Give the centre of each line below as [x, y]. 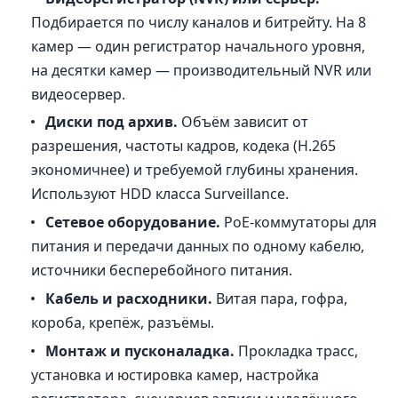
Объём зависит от [243, 122]
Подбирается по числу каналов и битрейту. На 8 [199, 22]
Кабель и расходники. [129, 298]
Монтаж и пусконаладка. [140, 350]
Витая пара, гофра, [280, 298]
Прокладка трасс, [297, 350]
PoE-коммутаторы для [299, 223]
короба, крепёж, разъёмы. [123, 322]
